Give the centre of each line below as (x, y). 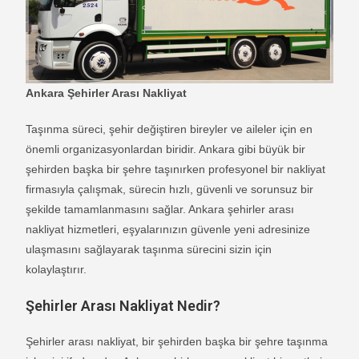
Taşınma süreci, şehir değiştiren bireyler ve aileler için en (169, 129)
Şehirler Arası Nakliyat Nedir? (123, 305)
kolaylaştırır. (56, 269)
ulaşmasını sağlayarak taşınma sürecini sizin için (149, 249)
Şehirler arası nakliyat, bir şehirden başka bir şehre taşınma (177, 341)
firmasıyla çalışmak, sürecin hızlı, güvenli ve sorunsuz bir (170, 189)
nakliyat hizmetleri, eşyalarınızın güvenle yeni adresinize (168, 229)
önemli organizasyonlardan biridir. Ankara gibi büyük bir (166, 149)
